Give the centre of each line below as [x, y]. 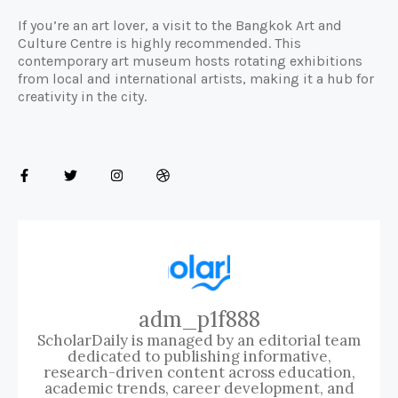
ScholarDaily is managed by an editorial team [199, 340]
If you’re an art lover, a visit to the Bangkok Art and [180, 26]
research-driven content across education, [199, 372]
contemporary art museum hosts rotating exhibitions [190, 61]
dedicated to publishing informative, [199, 356]
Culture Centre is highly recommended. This [159, 44]
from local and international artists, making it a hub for [196, 79]
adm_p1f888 [199, 319]
